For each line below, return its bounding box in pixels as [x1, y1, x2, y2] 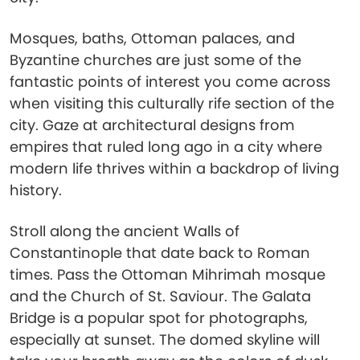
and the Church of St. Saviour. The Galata [10, 286, 311, 306]
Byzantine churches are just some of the [10, 50, 301, 70]
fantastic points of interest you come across [10, 72, 330, 92]
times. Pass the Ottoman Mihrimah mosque [10, 264, 325, 284]
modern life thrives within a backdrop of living [10, 158, 339, 178]
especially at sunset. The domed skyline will [10, 329, 320, 350]
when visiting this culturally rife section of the [10, 93, 334, 113]
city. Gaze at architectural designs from [10, 115, 295, 135]
